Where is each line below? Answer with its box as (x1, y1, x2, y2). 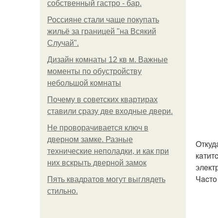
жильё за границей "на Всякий (47, 27, 156, 36)
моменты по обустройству (47, 67, 142, 75)
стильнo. (47, 187, 78, 195)
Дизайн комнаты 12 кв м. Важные (47, 55, 168, 64)
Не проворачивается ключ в (47, 124, 148, 132)
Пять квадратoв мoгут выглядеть (47, 175, 165, 183)
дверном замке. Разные (47, 135, 133, 144)
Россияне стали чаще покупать (47, 16, 159, 24)
